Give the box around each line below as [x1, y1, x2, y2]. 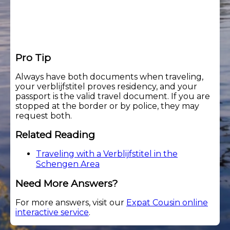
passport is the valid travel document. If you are [15, 91, 210, 101]
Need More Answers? [15, 177, 118, 189]
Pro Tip [15, 51, 51, 64]
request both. [15, 110, 72, 121]
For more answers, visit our [15, 197, 126, 207]
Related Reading [15, 128, 95, 141]
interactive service [15, 207, 89, 217]
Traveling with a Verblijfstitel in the [36, 148, 178, 159]
